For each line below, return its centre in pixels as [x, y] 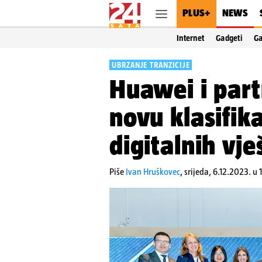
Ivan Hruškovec [153, 172]
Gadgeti [229, 38]
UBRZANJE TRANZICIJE [151, 65]
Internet [191, 38]
